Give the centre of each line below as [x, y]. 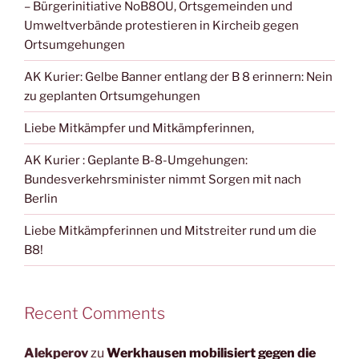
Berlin [41, 198]
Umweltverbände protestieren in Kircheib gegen [161, 25]
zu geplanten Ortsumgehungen [112, 96]
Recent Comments [95, 314]
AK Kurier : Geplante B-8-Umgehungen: [136, 160]
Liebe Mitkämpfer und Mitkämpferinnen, [139, 128]
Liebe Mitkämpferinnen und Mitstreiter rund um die [170, 230]
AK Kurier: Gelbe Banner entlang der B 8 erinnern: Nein [178, 77]
